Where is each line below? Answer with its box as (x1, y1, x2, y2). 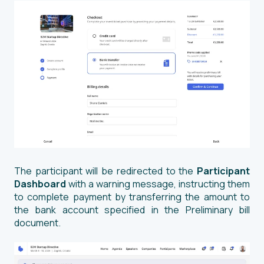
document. (14, 216, 61, 229)
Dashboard (14, 177, 66, 190)
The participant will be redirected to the (14, 164, 197, 177)
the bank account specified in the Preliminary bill (14, 203, 250, 216)
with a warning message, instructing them (66, 177, 250, 190)
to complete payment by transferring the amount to (14, 190, 250, 203)
